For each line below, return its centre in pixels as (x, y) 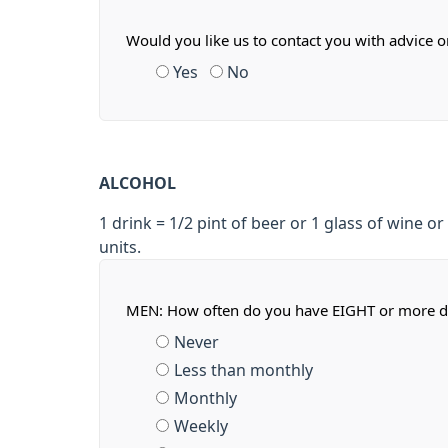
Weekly (201, 426)
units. (120, 247)
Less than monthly (243, 370)
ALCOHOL (137, 183)
